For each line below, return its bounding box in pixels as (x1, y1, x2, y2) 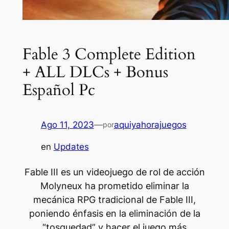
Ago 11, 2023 (40, 120, 94, 130)
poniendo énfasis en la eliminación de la (29, 208, 200, 219)
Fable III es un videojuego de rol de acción (24, 166, 205, 177)
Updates (53, 142, 89, 152)
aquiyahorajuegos (113, 120, 187, 130)
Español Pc (22, 79, 95, 101)
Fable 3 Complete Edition (22, 43, 196, 65)
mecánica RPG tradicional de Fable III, (33, 194, 196, 205)
